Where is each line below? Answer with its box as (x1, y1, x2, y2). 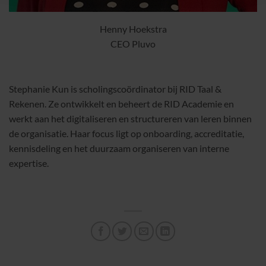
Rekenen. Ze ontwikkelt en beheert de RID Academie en (9, 98, 234, 110)
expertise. (9, 157, 49, 169)
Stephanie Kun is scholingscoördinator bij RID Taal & (9, 83, 221, 95)
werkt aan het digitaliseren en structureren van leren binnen (9, 113, 252, 125)
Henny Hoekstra (99, 23, 167, 35)
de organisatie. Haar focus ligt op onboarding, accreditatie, (9, 128, 244, 140)
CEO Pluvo (110, 38, 156, 50)
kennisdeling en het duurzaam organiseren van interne (9, 142, 229, 154)
